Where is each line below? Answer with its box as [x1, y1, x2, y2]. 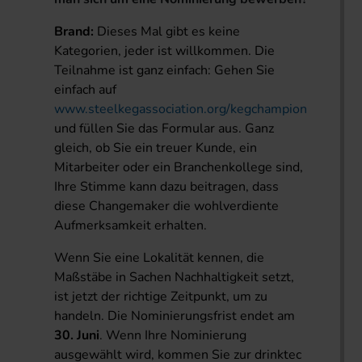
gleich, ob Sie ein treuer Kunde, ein [54, 139, 258, 158]
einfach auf [54, 81, 117, 99]
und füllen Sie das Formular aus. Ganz [54, 120, 275, 138]
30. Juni [54, 326, 100, 345]
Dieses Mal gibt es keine [94, 23, 241, 41]
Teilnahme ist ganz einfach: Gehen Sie [54, 61, 276, 80]
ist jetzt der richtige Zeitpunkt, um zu [54, 288, 268, 306]
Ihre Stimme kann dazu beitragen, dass [54, 178, 280, 196]
